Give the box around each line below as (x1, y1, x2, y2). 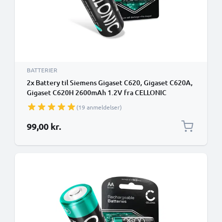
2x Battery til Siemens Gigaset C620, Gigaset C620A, (27, 78, 193, 87)
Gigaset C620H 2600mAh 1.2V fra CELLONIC (27, 88, 166, 97)
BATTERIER (27, 66, 57, 74)
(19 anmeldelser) (76, 103, 122, 111)
